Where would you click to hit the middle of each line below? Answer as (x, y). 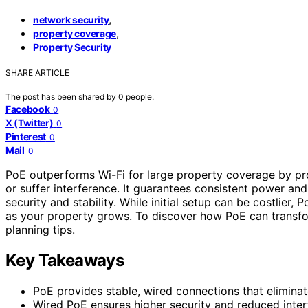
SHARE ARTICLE (37, 72)
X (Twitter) (30, 122)
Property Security (73, 47)
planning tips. (40, 229)
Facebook (28, 109)
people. (140, 96)
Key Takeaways (65, 260)
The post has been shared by (62, 96)
